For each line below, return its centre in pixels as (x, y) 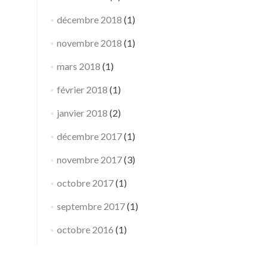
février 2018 (82, 89)
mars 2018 (78, 66)
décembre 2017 (89, 136)
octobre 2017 (85, 183)
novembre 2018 (89, 43)
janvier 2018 (82, 113)
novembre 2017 (89, 159)
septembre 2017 (91, 206)
